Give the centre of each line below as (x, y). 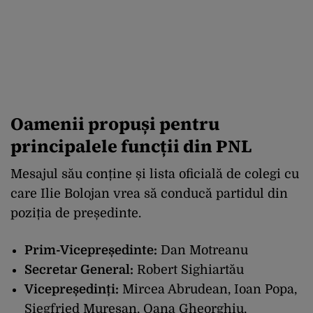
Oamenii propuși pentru (115, 124)
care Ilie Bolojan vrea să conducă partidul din (149, 194)
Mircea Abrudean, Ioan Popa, (208, 290)
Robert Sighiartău (189, 270)
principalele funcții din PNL (131, 146)
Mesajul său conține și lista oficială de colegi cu (155, 174)
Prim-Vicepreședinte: (91, 250)
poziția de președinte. (76, 213)
